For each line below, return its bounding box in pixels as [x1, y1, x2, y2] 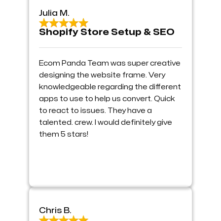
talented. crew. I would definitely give [39, 119, 172, 126]
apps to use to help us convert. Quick [39, 95, 175, 102]
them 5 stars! [39, 131, 88, 138]
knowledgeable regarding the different [39, 83, 181, 90]
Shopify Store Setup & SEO [39, 28, 175, 37]
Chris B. [39, 206, 72, 215]
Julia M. [39, 9, 70, 17]
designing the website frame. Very [39, 72, 165, 78]
